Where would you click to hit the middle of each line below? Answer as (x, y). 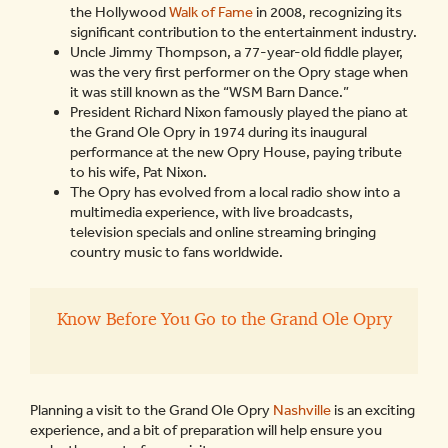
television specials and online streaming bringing (223, 232)
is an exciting (373, 410)
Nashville (302, 410)
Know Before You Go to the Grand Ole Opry (224, 318)
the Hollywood (119, 12)
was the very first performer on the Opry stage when (239, 72)
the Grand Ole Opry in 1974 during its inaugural (218, 132)
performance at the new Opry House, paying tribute (236, 152)
